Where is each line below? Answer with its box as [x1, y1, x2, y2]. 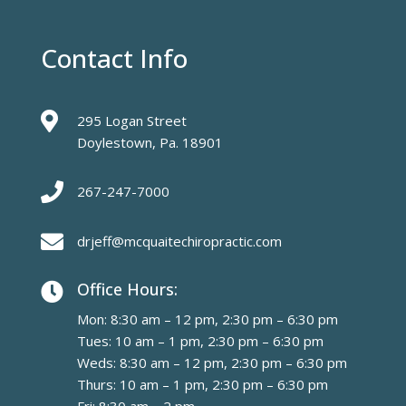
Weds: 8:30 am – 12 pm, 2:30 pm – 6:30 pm [76, 353, 347, 372]
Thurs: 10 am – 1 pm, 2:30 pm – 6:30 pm [76, 375, 328, 394]
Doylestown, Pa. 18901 [76, 133, 223, 152]
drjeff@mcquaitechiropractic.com [76, 232, 282, 251]
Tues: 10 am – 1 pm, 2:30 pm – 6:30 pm [76, 332, 324, 351]
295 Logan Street [76, 111, 187, 130]
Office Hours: [76, 278, 178, 301]
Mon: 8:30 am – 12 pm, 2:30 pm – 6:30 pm [76, 310, 338, 329]
